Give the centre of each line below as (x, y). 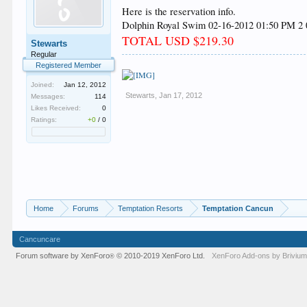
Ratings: (44, 120)
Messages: (48, 96)
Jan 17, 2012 (181, 95)
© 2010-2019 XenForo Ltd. (161, 256)
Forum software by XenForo (63, 256)
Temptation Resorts (151, 208)
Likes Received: (56, 108)
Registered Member (69, 65)
